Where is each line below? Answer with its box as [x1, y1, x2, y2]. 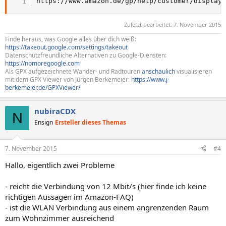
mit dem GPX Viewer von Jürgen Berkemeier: [5, 75, 131, 84]
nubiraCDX [34, 106, 76, 116]
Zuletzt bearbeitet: [124, 21, 174, 28]
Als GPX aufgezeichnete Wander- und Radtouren [5, 67, 142, 76]
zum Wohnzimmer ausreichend [5, 212, 114, 223]
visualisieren [175, 67, 212, 76]
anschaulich [142, 67, 175, 76]
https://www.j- [131, 75, 169, 84]
